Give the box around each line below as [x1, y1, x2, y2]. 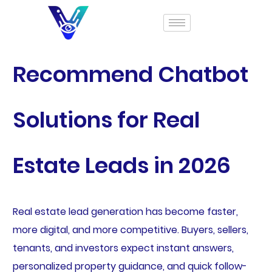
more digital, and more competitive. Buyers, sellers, [12, 223, 248, 237]
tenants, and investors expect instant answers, [12, 241, 234, 256]
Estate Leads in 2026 [12, 150, 231, 181]
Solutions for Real [12, 104, 200, 135]
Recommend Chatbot [12, 59, 248, 90]
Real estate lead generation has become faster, [12, 205, 238, 219]
